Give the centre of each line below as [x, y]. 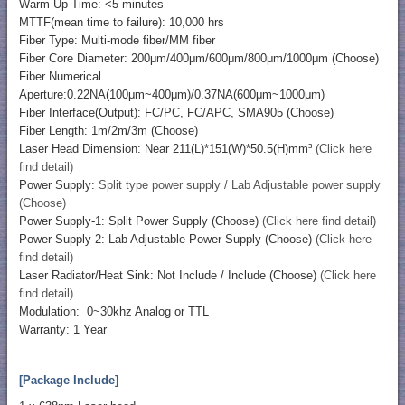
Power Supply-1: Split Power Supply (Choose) [140, 221]
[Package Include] [68, 381]
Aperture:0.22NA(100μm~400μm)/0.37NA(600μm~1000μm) [171, 95]
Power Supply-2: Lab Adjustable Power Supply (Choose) [167, 240]
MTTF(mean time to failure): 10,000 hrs [121, 23]
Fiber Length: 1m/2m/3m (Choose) [108, 131]
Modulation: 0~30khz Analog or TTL [113, 312]
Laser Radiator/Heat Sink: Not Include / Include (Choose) [169, 276]
